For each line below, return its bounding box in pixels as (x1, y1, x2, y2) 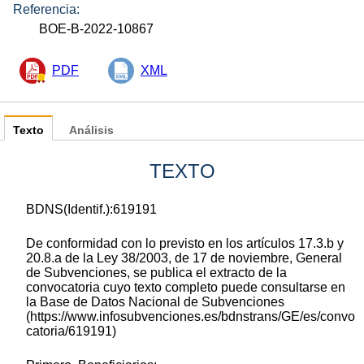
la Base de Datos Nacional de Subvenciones (26, 294, 284, 309)
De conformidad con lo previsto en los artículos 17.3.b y (26, 236, 344, 250)
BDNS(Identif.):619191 (26, 201, 157, 216)
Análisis (69, 123, 114, 136)
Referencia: (13, 2, 80, 16)
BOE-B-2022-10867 (39, 21, 154, 36)
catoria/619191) (26, 323, 116, 338)
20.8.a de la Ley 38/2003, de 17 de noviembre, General (26, 250, 342, 265)
